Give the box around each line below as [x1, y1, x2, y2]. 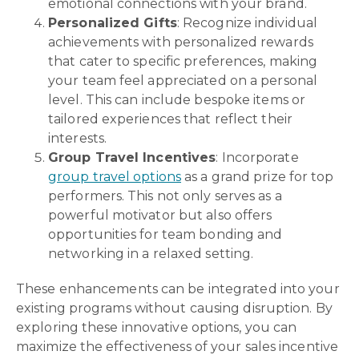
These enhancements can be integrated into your [16, 281, 340, 297]
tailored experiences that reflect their [48, 111, 292, 127]
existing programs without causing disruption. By [16, 301, 333, 317]
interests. [48, 131, 107, 147]
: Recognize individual [176, 15, 318, 31]
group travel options [48, 169, 182, 185]
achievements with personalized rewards [48, 34, 313, 50]
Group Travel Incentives [48, 150, 216, 166]
